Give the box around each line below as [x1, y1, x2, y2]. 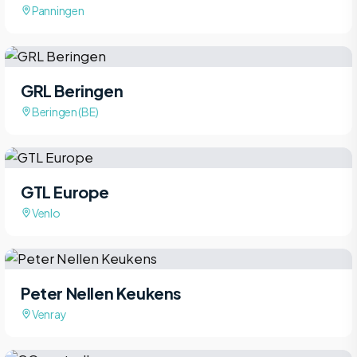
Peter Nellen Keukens [21, 282, 182, 303]
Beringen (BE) [32, 104, 99, 119]
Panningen [32, 2, 84, 18]
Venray [32, 306, 67, 321]
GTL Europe [21, 181, 109, 202]
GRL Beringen [21, 80, 124, 100]
